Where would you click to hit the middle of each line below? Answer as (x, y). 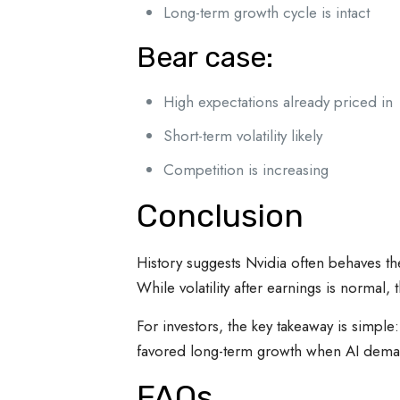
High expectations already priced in (278, 102)
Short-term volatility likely (242, 136)
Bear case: (204, 57)
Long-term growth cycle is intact (266, 12)
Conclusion (220, 216)
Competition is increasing (246, 170)
